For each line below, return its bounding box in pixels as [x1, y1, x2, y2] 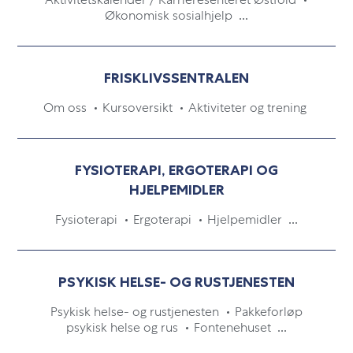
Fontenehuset [194, 319, 274, 336]
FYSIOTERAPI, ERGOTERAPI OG [75, 162, 278, 179]
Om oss [43, 99, 90, 116]
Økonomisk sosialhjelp [105, 7, 236, 24]
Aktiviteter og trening [188, 99, 310, 116]
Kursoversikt [102, 99, 176, 116]
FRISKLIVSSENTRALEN [104, 69, 249, 87]
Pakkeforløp [235, 303, 303, 320]
